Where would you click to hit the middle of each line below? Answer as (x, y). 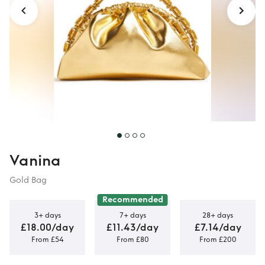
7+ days (132, 215)
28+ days (218, 215)
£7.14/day (218, 227)
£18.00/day (47, 227)
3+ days (47, 215)
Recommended (132, 200)
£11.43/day (132, 227)
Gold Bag (28, 180)
